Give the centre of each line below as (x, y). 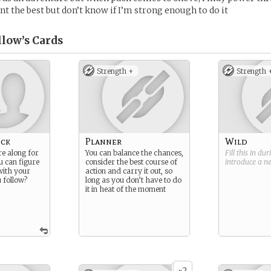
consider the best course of (131, 162)
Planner (103, 141)
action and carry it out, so (129, 171)
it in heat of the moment (126, 189)
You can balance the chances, (134, 153)
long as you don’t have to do (133, 180)
